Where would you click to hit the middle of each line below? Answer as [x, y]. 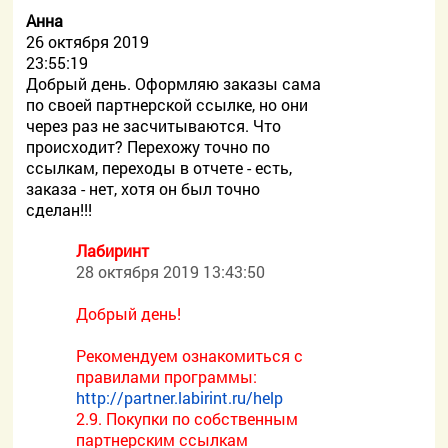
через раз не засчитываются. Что [154, 125]
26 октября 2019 [88, 41]
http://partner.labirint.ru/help [180, 397]
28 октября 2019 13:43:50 [171, 271]
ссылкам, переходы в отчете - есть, [159, 167]
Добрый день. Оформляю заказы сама [174, 83]
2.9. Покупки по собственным [187, 418]
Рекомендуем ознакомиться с [190, 355]
